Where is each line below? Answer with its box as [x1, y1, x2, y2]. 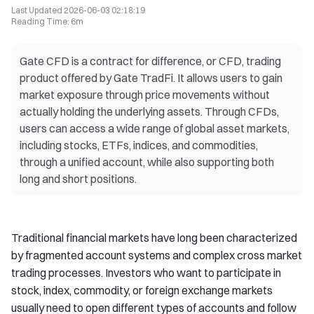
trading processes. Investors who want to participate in [11, 266, 281, 280]
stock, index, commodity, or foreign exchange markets [11, 283, 273, 297]
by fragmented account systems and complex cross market [11, 248, 302, 262]
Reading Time [11, 16, 67, 27]
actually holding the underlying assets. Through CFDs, [20, 104, 279, 118]
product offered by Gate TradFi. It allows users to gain [20, 71, 282, 85]
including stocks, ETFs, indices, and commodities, [20, 138, 258, 152]
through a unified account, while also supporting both [20, 155, 274, 169]
